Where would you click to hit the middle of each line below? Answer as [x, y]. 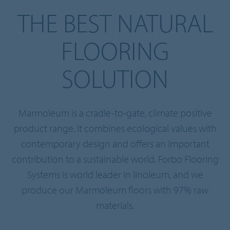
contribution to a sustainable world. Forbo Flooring [115, 159]
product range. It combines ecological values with [115, 128]
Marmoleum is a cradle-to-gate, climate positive [115, 113]
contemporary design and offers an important [115, 143]
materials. [115, 205]
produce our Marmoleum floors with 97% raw [115, 190]
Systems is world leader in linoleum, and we [115, 174]
